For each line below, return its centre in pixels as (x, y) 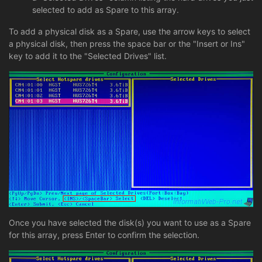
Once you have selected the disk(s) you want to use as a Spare (130, 223)
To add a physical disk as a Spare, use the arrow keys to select (130, 31)
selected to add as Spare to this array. (106, 9)
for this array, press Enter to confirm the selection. (104, 235)
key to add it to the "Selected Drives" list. (88, 56)
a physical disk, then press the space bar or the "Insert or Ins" (127, 43)
